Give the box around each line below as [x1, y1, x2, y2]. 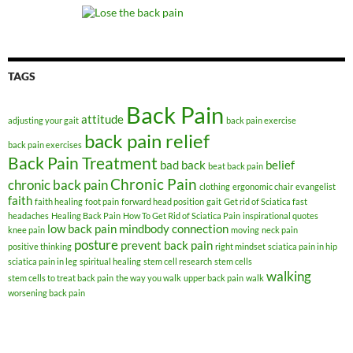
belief [266, 158, 295, 173]
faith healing [35, 196, 83, 207]
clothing [199, 181, 230, 192]
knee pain [8, 225, 45, 236]
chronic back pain [8, 176, 108, 194]
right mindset [215, 241, 266, 252]
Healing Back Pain [51, 210, 121, 221]
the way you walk [116, 273, 181, 284]
